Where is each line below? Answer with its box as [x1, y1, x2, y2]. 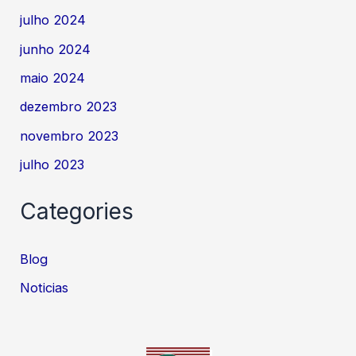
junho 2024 [20, 41, 91, 57]
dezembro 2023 [20, 99, 118, 115]
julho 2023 [20, 156, 85, 172]
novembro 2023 [20, 127, 119, 144]
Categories [20, 198, 134, 226]
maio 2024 [20, 69, 86, 86]
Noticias [20, 280, 69, 296]
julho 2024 [20, 12, 87, 29]
